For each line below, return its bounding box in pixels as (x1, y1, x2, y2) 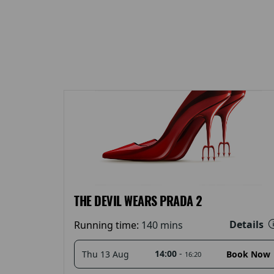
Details (229, 217, 266, 231)
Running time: (74, 218, 141, 232)
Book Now (226, 248, 270, 260)
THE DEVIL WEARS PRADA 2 (74, 192, 202, 209)
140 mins (141, 218, 183, 232)
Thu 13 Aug (82, 248, 129, 260)
